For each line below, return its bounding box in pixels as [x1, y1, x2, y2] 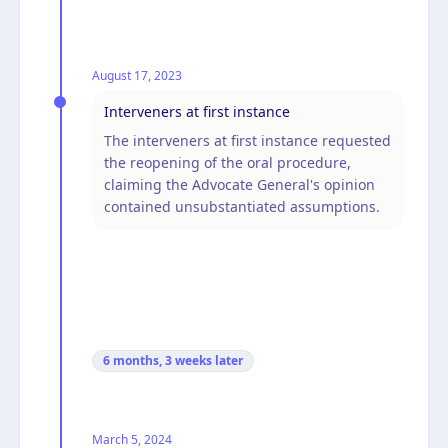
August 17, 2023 [92, 66, 182, 84]
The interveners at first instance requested [104, 130, 391, 150]
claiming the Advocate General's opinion [104, 174, 375, 194]
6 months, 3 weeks [103, 351, 212, 369]
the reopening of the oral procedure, [104, 152, 351, 172]
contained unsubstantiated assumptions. [104, 196, 380, 216]
